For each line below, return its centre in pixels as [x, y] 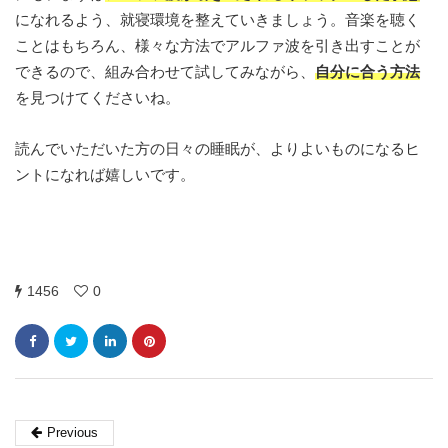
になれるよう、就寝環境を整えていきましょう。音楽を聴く [217, 20]
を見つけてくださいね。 [97, 98]
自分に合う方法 [367, 72]
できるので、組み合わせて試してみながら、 [165, 72]
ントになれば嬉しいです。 [105, 175]
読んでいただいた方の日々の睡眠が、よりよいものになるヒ [217, 149]
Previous [72, 433]
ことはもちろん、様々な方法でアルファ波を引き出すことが [217, 46]
